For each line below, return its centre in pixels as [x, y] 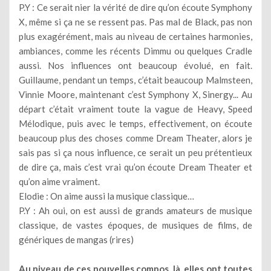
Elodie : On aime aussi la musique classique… [106, 196]
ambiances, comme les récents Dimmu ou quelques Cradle [135, 51]
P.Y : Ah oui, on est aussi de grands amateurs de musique [135, 210]
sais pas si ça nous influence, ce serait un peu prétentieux [135, 152]
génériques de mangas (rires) [76, 239]
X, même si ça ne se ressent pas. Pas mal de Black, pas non [135, 21]
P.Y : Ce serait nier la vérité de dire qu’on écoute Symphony [135, 7]
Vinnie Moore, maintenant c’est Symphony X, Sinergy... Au [135, 94]
